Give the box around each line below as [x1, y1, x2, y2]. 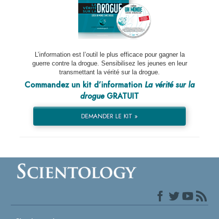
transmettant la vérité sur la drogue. [59, 68, 160, 76]
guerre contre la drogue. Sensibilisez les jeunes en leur [32, 60, 187, 67]
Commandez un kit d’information [24, 79, 145, 91]
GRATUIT [104, 90, 139, 102]
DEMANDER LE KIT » [81, 111, 138, 121]
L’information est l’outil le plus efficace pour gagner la [34, 51, 185, 59]
